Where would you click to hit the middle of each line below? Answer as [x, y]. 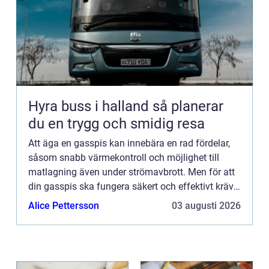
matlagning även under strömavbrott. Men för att [131, 172]
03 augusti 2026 [206, 205]
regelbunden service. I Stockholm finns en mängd [132, 201]
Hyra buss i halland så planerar [90, 106]
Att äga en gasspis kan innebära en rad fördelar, [129, 143]
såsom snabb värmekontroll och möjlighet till [124, 157]
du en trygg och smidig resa [116, 123]
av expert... [51, 215]
